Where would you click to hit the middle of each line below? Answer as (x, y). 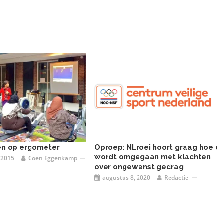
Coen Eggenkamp (52, 158)
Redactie (176, 178)
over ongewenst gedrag (139, 167)
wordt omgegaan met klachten (152, 157)
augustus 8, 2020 (126, 178)
